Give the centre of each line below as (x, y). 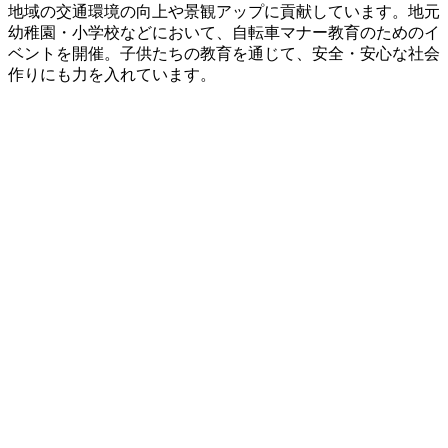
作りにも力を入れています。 (112, 74)
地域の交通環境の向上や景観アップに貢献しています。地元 (224, 11)
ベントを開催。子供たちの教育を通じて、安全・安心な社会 (224, 53)
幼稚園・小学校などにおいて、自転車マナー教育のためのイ (224, 32)
